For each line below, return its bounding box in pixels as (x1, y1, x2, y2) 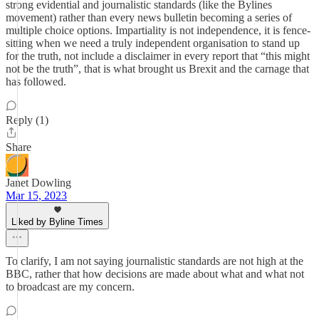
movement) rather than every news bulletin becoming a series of (6, 11, 292, 23)
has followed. (6, 75, 66, 88)
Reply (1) (6, 114, 48, 126)
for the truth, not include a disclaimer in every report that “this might (6, 50, 310, 62)
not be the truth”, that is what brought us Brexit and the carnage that (6, 63, 309, 75)
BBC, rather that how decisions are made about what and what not (6, 268, 304, 280)
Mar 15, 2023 (6, 189, 67, 202)
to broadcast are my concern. (6, 281, 135, 293)
